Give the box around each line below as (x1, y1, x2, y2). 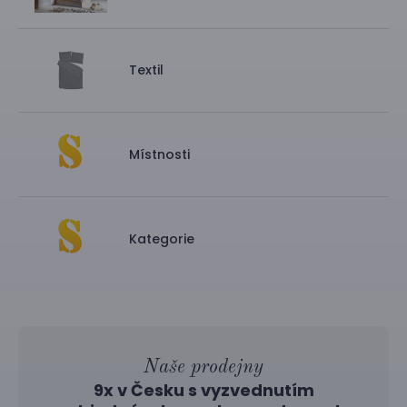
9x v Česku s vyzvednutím (93, 378, 314, 402)
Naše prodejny (144, 357, 263, 377)
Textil (129, 61, 164, 80)
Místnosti (129, 145, 190, 164)
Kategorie (129, 229, 194, 248)
